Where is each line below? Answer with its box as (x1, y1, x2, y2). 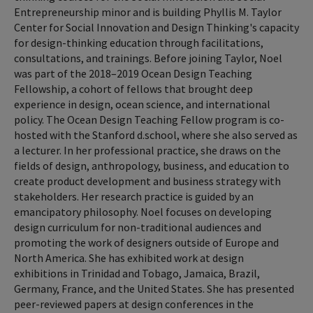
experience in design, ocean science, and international (14, 96, 270, 111)
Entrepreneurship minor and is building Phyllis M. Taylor (14, 4, 282, 19)
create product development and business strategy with (14, 173, 281, 188)
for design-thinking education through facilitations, (14, 35, 263, 50)
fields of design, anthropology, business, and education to (14, 158, 289, 173)
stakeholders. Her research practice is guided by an (14, 189, 254, 203)
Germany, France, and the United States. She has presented (14, 281, 294, 296)
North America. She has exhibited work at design (14, 250, 244, 265)
